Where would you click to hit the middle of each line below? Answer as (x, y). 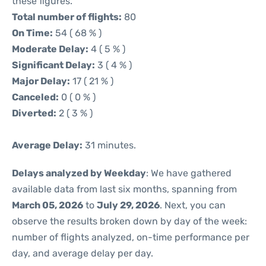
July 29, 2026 (128, 205)
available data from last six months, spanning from (124, 189)
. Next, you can (193, 205)
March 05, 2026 (47, 205)
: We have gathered (189, 173)
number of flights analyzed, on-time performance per (131, 237)
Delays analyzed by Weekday (79, 173)
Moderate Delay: (50, 49)
